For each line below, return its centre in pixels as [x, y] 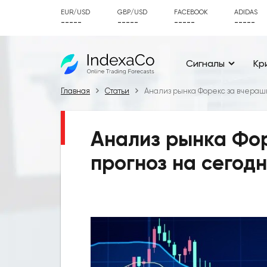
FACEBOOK [191, 12]
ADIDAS [246, 12]
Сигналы [205, 63]
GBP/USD [132, 12]
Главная [75, 91]
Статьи [117, 91]
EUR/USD [75, 12]
